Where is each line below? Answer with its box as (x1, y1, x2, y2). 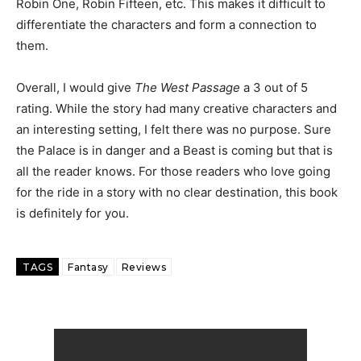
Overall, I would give (16, 79, 135, 95)
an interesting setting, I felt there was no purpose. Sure (16, 121, 331, 137)
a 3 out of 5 (240, 79, 308, 95)
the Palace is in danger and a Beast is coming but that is (16, 142, 333, 158)
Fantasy (68, 260, 109, 273)
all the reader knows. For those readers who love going (16, 163, 330, 179)
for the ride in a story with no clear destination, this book (16, 184, 338, 200)
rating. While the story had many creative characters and (16, 100, 337, 116)
